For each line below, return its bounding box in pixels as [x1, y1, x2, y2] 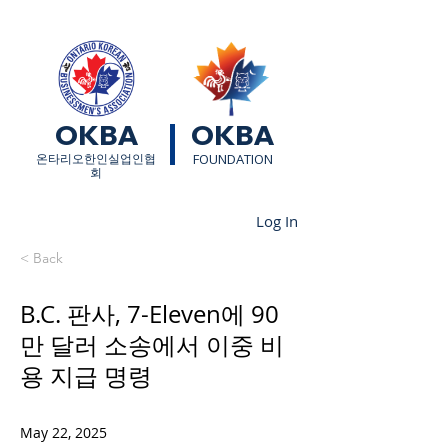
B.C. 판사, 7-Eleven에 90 [20, 298, 279, 330]
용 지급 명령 [20, 360, 152, 392]
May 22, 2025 [20, 423, 107, 442]
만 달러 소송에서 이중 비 [20, 329, 284, 361]
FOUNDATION [192, 150, 273, 168]
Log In [256, 210, 299, 231]
